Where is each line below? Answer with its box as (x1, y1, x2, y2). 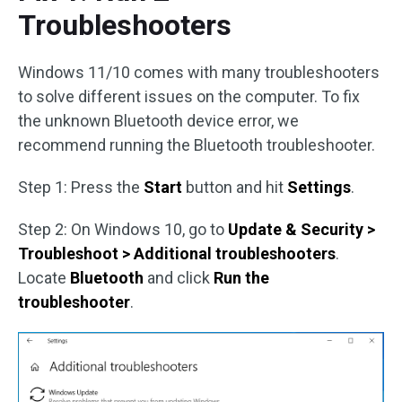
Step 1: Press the (18, 178, 144, 197)
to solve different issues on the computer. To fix (18, 87, 360, 106)
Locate (18, 268, 70, 287)
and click (144, 268, 214, 287)
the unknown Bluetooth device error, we (18, 111, 299, 130)
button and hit (182, 178, 287, 197)
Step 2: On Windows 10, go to (18, 220, 228, 239)
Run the (214, 268, 269, 287)
